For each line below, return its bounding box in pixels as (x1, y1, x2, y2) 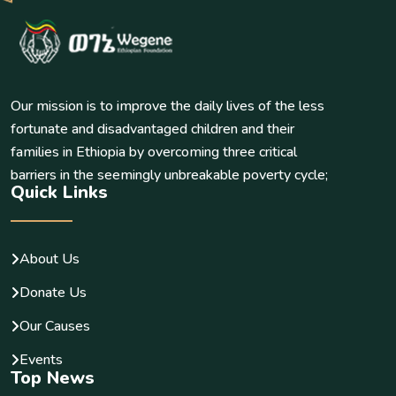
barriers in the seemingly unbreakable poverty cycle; (11, 164, 328, 185)
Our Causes (19, 316, 90, 336)
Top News (11, 365, 95, 390)
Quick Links (11, 179, 108, 204)
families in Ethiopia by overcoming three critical (11, 141, 297, 162)
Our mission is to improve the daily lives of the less (11, 95, 324, 116)
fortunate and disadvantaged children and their (11, 118, 294, 139)
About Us (19, 248, 80, 269)
